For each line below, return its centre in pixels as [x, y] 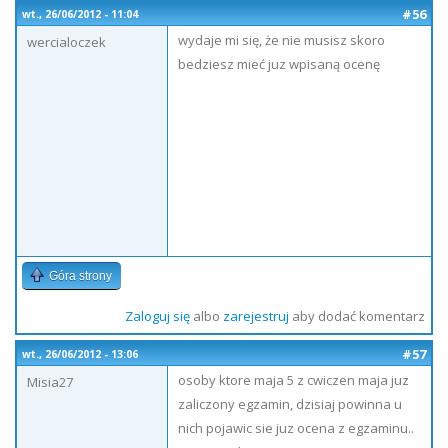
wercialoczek [66, 42]
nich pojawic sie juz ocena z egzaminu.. [296, 428]
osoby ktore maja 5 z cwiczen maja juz [293, 380]
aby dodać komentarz [356, 316]
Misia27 [50, 382]
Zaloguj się [157, 316]
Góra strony [80, 276]
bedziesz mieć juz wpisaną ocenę [279, 64]
